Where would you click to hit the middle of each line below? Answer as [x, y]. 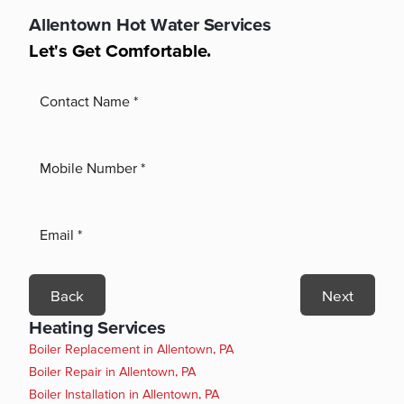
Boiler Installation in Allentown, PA [124, 395]
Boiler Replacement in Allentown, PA [131, 349]
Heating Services [97, 326]
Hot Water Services [193, 23]
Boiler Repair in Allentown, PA [112, 372]
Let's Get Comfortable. [120, 50]
